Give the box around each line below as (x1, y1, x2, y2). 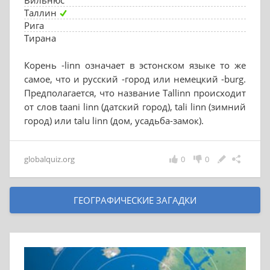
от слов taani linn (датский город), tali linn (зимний (24, 101, 246, 113)
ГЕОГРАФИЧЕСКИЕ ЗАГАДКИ (74, 194, 196, 206)
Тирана (24, 32, 56, 44)
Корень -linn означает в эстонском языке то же (24, 59, 246, 71)
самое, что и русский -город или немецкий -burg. (24, 73, 246, 85)
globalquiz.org (24, 154, 75, 165)
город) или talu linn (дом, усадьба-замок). (24, 115, 204, 127)
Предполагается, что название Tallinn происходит (24, 87, 246, 99)
